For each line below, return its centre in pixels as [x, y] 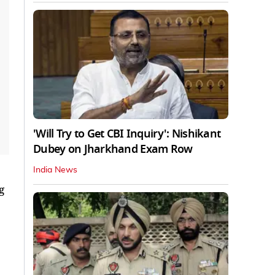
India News [55, 170]
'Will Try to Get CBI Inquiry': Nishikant [127, 134]
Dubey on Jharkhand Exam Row [113, 149]
